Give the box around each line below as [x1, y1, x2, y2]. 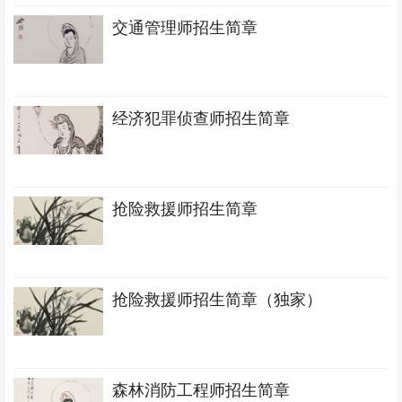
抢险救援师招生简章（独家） [112, 291, 323, 309]
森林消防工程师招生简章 [112, 381, 291, 399]
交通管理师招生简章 [112, 19, 258, 37]
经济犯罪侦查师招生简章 [112, 109, 291, 127]
